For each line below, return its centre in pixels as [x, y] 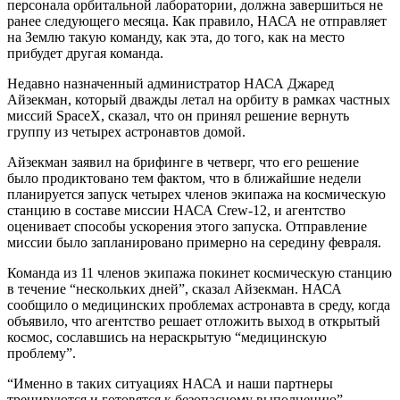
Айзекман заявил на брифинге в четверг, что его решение [183, 162]
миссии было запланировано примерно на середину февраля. [194, 242]
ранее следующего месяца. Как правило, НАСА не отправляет [197, 21]
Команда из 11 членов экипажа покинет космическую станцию [200, 272]
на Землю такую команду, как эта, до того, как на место [176, 37]
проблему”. [42, 353]
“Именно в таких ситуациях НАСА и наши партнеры [170, 383]
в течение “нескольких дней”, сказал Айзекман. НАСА [175, 288]
